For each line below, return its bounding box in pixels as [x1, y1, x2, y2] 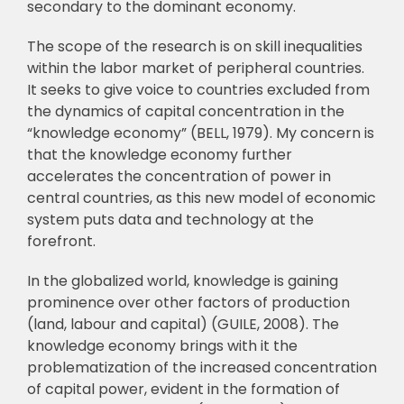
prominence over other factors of [26, 292, 268, 314]
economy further [170, 144, 292, 166]
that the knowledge [26, 144, 167, 166]
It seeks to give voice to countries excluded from [26, 79, 370, 101]
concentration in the [197, 101, 344, 123]
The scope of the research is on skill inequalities [26, 36, 363, 58]
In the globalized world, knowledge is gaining [26, 271, 338, 292]
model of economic [237, 188, 376, 209]
